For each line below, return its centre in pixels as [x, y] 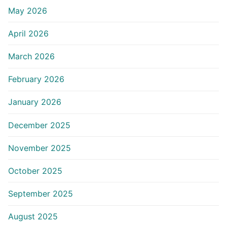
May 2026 [28, 10]
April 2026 [28, 33]
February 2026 [36, 79]
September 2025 [41, 194]
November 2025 [40, 148]
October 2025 [35, 171]
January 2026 [35, 102]
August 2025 [33, 217]
